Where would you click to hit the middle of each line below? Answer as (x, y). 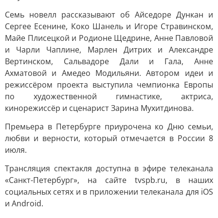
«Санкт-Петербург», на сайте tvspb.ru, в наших (109, 180)
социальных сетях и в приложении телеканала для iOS (109, 192)
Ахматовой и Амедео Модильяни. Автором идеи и (109, 73)
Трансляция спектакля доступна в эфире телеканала (109, 168)
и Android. (24, 203)
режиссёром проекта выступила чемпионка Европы (109, 85)
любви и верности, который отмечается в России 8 (109, 138)
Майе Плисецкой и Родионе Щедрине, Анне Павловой (109, 38)
